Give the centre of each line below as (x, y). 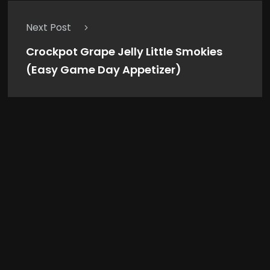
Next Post (49, 28)
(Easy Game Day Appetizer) (104, 70)
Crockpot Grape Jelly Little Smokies (124, 52)
